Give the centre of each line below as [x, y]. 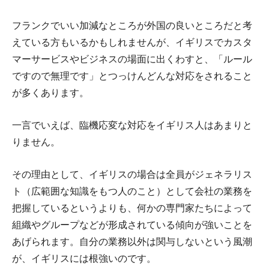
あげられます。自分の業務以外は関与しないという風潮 [132, 241]
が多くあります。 [50, 92]
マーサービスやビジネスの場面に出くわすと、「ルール [132, 59]
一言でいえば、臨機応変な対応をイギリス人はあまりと [132, 125]
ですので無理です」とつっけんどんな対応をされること [132, 75]
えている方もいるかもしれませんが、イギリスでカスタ [132, 42]
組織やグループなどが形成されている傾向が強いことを [132, 224]
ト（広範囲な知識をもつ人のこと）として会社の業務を [132, 191]
